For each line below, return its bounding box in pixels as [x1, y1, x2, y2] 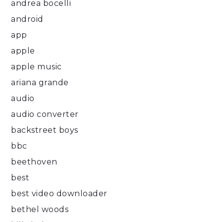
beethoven [11, 157, 57, 167]
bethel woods [11, 205, 69, 215]
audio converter [11, 110, 79, 119]
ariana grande [11, 78, 69, 88]
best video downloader [11, 189, 108, 199]
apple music [11, 62, 62, 72]
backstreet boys [11, 125, 78, 135]
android [11, 14, 44, 24]
